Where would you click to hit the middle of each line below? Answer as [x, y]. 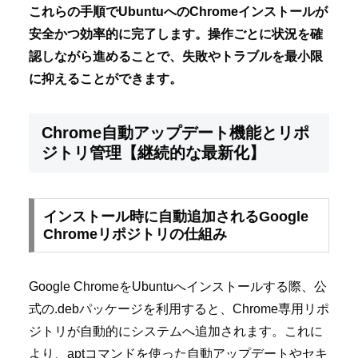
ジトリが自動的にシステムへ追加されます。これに [176, 332]
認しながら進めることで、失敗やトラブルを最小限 [176, 57]
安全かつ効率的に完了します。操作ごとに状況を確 [176, 34]
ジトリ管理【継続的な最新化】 [153, 152]
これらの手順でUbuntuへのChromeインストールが [178, 12]
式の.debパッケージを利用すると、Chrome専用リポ [179, 309]
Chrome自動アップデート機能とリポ [175, 132]
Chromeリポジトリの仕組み [135, 235]
